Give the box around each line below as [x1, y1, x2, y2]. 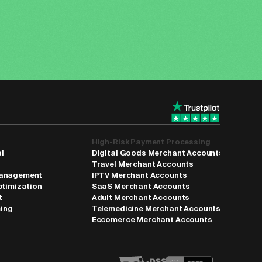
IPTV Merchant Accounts [91, 171, 187, 180]
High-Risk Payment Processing [91, 137, 211, 146]
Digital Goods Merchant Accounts [91, 149, 223, 157]
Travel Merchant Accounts [91, 160, 194, 168]
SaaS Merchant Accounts [91, 182, 190, 191]
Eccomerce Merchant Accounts [91, 215, 212, 224]
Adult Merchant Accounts [91, 193, 190, 202]
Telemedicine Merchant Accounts [91, 204, 221, 213]
